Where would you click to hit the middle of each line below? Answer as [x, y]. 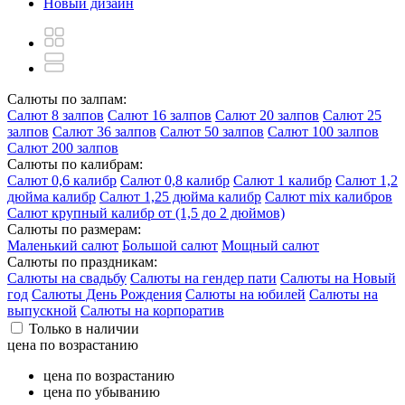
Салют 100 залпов [323, 131]
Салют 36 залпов [104, 131]
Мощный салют [270, 245]
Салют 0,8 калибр [175, 180]
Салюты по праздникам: [82, 261]
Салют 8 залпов [56, 115]
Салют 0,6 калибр [62, 180]
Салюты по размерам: [74, 229]
